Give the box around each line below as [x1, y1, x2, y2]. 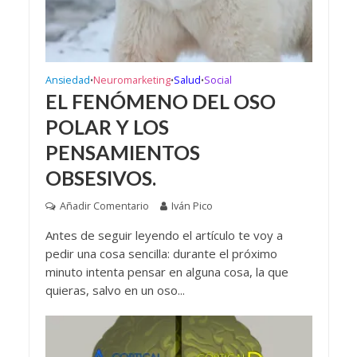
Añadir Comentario [59, 199, 149, 214]
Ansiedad [45, 73, 90, 88]
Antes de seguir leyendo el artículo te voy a [45, 227, 283, 244]
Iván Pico [171, 199, 213, 214]
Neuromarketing [92, 73, 171, 88]
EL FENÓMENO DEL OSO [45, 89, 276, 114]
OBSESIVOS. [45, 166, 156, 190]
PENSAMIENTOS [45, 140, 200, 165]
